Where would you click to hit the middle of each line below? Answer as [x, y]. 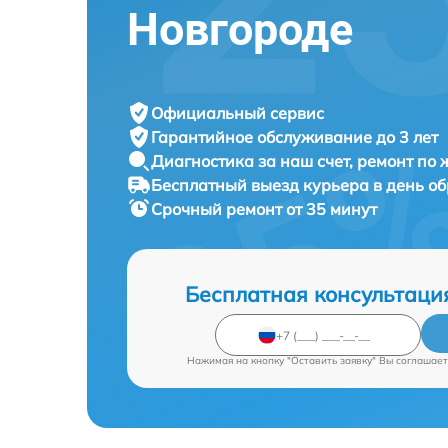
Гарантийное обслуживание [263, 137]
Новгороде [240, 29]
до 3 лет [407, 137]
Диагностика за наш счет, [254, 161]
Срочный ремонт [218, 209]
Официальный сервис [237, 113]
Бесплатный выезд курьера [262, 185]
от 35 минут [331, 209]
